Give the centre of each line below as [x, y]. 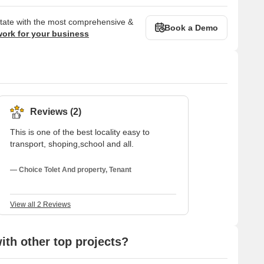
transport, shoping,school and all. [72, 143]
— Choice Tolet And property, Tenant [71, 169]
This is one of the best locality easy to [80, 132]
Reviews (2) [56, 111]
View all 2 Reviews [40, 204]
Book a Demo [191, 27]
